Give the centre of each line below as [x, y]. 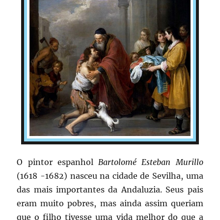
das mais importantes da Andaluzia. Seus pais [110, 189]
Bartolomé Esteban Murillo [151, 162]
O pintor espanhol [58, 162]
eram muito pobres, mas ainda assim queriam [110, 203]
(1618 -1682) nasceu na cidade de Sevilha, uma [110, 176]
